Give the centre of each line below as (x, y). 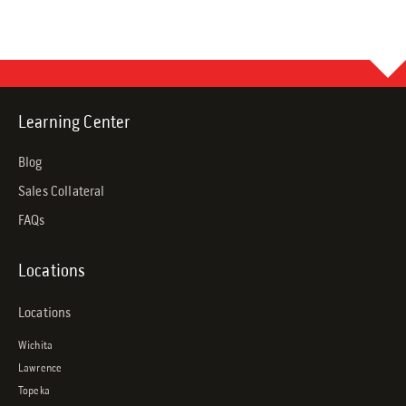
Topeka (34, 392)
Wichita (36, 347)
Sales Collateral (62, 193)
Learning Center (74, 124)
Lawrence (40, 369)
